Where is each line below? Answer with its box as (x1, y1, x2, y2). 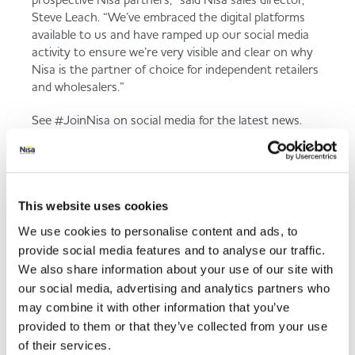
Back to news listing (47, 185, 174, 204)
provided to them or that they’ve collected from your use (18, 319, 327, 333)
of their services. (18, 338, 111, 352)
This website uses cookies (18, 199, 169, 213)
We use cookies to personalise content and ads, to (18, 223, 298, 238)
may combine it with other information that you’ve (18, 300, 290, 314)
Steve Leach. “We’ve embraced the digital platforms (32, 9, 305, 25)
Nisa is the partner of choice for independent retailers (32, 61, 319, 77)
